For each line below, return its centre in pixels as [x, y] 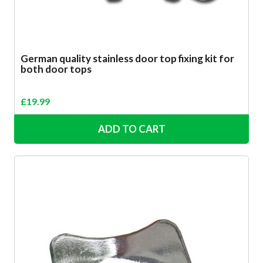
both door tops [56, 69]
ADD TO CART [131, 129]
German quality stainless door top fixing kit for [127, 59]
